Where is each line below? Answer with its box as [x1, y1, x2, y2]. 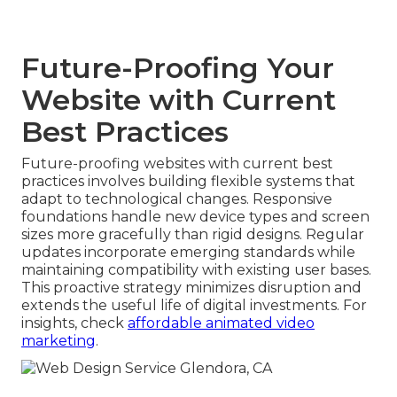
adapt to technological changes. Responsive [21, 191, 332, 208]
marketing [21, 332, 96, 350]
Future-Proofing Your [21, 51, 334, 86]
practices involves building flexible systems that [21, 173, 355, 191]
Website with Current [21, 82, 336, 118]
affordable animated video [128, 315, 315, 332]
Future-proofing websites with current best [21, 155, 333, 173]
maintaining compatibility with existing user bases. [21, 261, 371, 279]
